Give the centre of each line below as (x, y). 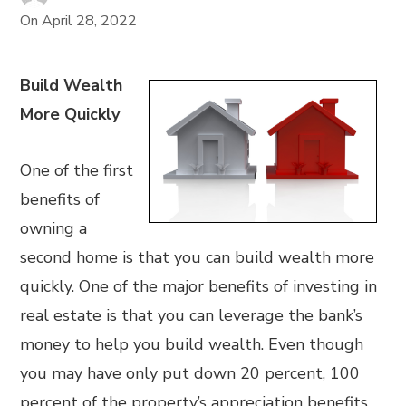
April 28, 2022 (90, 21)
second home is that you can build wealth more (198, 257)
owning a (54, 228)
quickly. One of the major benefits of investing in (199, 286)
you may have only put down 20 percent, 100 (190, 373)
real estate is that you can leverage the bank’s (192, 315)
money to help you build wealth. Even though (192, 344)
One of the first (77, 170)
